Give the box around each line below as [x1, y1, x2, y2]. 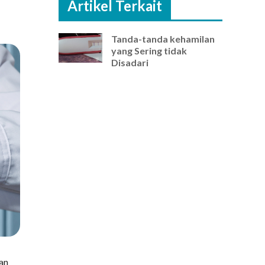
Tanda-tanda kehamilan [111, 33, 215, 45]
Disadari [111, 57, 149, 69]
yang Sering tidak [111, 45, 188, 57]
